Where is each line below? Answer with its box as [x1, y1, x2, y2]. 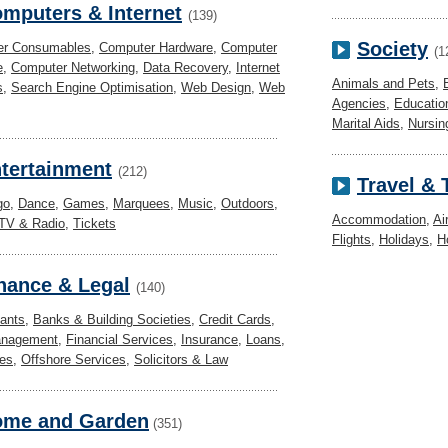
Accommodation [332, 212, 426, 227]
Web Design [181, 80, 251, 95]
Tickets [73, 216, 116, 231]
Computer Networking [11, 60, 135, 75]
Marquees [113, 196, 170, 211]
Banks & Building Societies [33, 312, 191, 327]
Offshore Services [21, 352, 126, 367]
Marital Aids [332, 116, 400, 131]
